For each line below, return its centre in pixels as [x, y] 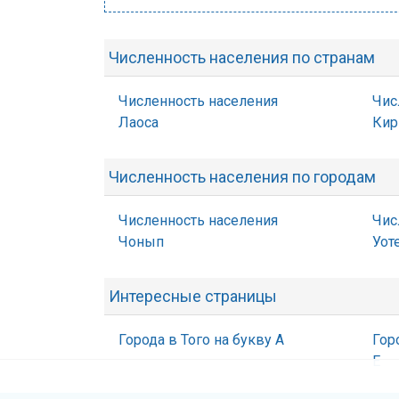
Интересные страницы [193, 296]
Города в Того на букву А [201, 340]
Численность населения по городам [242, 177]
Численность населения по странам [242, 57]
